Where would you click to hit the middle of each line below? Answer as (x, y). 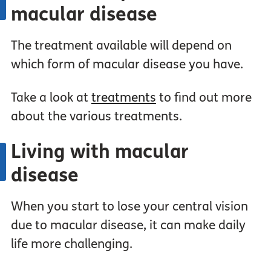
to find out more (204, 98)
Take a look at (51, 98)
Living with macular (100, 152)
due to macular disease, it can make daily (128, 226)
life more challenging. (73, 244)
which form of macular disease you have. (127, 65)
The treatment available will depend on (121, 46)
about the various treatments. (96, 117)
